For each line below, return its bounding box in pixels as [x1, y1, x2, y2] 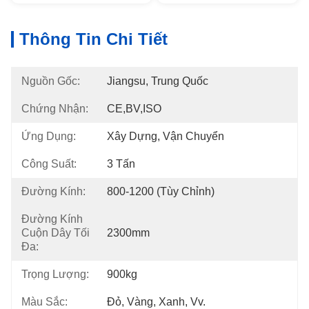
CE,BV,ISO [107, 103, 161, 114]
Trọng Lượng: [21, 268, 89, 280]
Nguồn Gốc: [21, 75, 80, 87]
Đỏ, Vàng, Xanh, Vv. [107, 296, 206, 308]
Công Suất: [21, 158, 77, 170]
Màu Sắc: [21, 296, 68, 308]
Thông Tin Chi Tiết [19, 30, 168, 48]
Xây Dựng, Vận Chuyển [107, 130, 224, 142]
